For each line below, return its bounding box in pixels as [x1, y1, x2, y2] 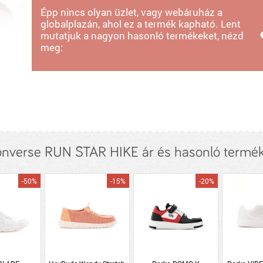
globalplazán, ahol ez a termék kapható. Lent [41, 17, 241, 31]
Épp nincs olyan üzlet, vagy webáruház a [41, 5, 223, 19]
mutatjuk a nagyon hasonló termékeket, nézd [41, 29, 244, 42]
